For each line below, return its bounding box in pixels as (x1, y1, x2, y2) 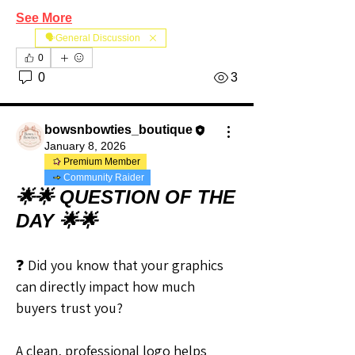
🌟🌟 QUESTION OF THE (16, 186, 235, 208)
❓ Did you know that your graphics (16, 256, 223, 275)
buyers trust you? (16, 299, 123, 318)
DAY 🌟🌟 (16, 210, 97, 232)
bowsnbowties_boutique (44, 123, 193, 137)
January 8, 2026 (44, 139, 126, 153)
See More (16, 11, 72, 25)
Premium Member (63, 156, 140, 168)
